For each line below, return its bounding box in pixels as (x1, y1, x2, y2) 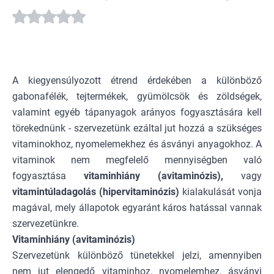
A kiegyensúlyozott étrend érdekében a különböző (12, 74, 262, 86)
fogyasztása (12, 169, 84, 182)
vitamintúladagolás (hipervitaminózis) (12, 185, 179, 198)
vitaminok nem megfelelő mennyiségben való (12, 154, 262, 166)
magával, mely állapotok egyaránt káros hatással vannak (12, 201, 262, 213)
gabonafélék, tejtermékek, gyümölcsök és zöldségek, (12, 90, 262, 102)
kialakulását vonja (179, 185, 262, 198)
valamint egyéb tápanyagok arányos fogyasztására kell (12, 106, 262, 118)
